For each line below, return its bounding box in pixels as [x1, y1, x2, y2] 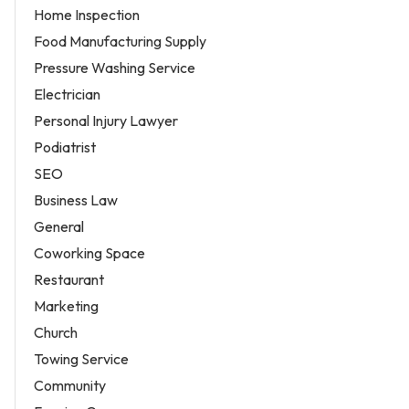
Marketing [34, 296, 99, 315]
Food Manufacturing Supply [34, 31, 206, 50]
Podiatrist [34, 137, 96, 156]
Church [34, 322, 78, 341]
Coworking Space [34, 243, 145, 262]
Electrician [34, 84, 100, 103]
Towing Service [34, 349, 129, 368]
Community [34, 375, 106, 394]
